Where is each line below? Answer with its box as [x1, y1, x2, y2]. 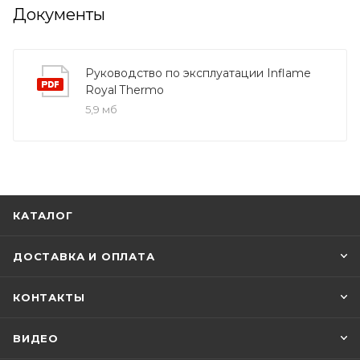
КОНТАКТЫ [13, 291, 85, 304]
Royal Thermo [85, 82, 164, 97]
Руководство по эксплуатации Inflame [85, 65, 311, 80]
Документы [13, 4, 105, 24]
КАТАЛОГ [13, 209, 73, 222]
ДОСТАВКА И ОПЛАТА [13, 250, 155, 263]
